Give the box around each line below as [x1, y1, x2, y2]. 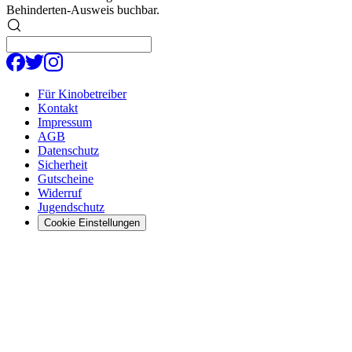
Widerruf [38, 185, 82, 200]
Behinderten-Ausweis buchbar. [6, 2, 159, 16]
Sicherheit [38, 157, 87, 171]
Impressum [38, 115, 92, 129]
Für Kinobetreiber [38, 86, 126, 101]
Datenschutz [38, 143, 99, 157]
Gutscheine [38, 171, 93, 185]
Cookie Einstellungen [44, 216, 140, 229]
